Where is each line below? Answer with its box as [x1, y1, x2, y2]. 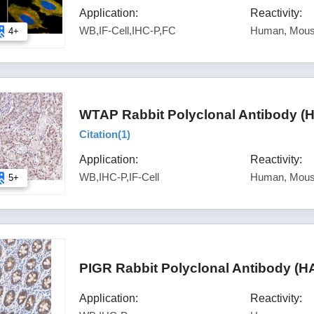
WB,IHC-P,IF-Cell [79, 170, 160, 183]
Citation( [79, 128, 122, 140]
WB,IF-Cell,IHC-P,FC [79, 24, 177, 36]
